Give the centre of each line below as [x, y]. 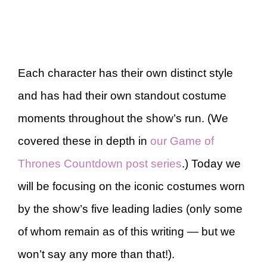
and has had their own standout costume [122, 95]
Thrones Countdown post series [100, 163]
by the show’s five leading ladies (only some [130, 209]
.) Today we [211, 163]
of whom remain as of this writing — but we [127, 231]
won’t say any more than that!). [96, 254]
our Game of [182, 141]
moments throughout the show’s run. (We [123, 118]
